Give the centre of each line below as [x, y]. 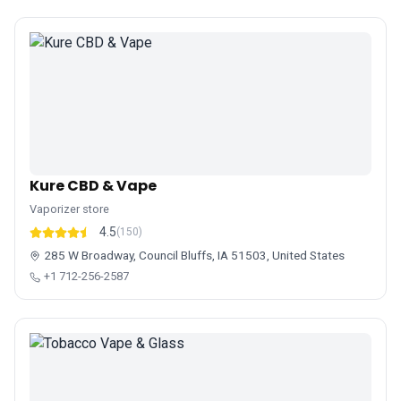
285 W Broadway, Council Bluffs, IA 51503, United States [194, 255]
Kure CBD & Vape [93, 186]
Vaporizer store [69, 209]
